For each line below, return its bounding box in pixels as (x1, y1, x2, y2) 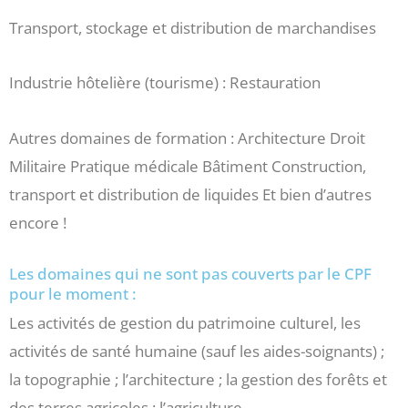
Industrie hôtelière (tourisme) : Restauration (9, 72, 321, 94)
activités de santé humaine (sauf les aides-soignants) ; (9, 340, 384, 362)
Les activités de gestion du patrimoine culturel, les (9, 311, 361, 333)
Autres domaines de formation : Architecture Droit (9, 127, 365, 149)
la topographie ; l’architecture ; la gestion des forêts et (9, 368, 387, 390)
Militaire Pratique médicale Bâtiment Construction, (9, 156, 366, 178)
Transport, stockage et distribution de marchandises (9, 16, 376, 38)
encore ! (9, 212, 66, 234)
